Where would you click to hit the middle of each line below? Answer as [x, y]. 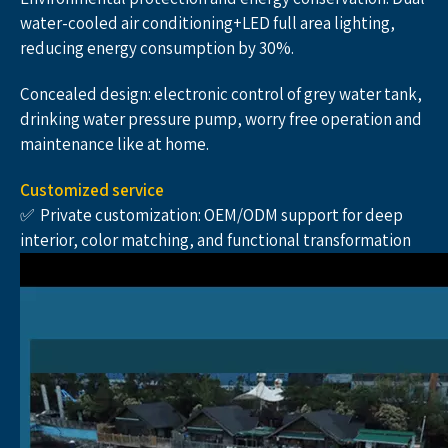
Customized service [92, 190]
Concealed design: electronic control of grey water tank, [221, 94]
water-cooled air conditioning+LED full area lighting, [207, 23]
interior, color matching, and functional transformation [215, 240]
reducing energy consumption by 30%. [157, 48]
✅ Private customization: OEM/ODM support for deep [211, 215]
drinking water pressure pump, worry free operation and [221, 119]
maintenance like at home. [114, 144]
